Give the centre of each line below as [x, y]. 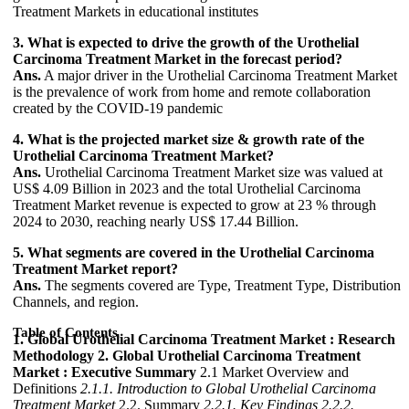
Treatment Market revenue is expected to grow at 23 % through [194, 205]
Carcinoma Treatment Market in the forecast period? [178, 59]
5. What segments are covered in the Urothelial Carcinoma [194, 253]
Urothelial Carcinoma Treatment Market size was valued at [212, 173]
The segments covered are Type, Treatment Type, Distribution [221, 286]
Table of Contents [65, 333]
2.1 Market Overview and [273, 372]
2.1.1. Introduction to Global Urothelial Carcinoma [228, 389]
